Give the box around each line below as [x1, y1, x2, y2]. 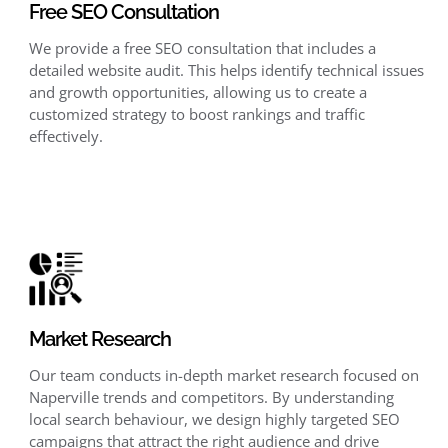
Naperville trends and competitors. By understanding [28, 387, 394, 408]
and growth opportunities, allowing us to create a [28, 82, 367, 103]
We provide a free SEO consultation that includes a [28, 38, 376, 59]
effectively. [28, 126, 103, 147]
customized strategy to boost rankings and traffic [28, 104, 365, 125]
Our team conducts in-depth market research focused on [28, 365, 419, 386]
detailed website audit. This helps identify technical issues [28, 60, 424, 81]
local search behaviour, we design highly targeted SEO [28, 409, 400, 430]
